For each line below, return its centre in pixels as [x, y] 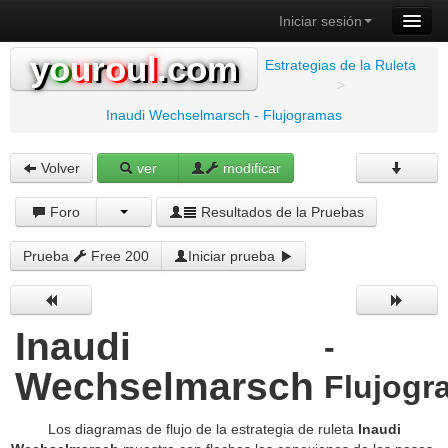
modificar [250, 168]
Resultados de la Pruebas [281, 212]
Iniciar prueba [233, 256]
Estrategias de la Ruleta [340, 65]
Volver [58, 168]
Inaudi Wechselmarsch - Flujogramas [224, 115]
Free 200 [118, 256]
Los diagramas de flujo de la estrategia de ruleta [202, 429]
